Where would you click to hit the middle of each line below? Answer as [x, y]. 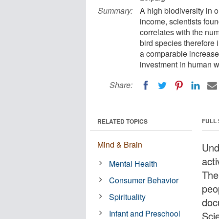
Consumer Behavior [144, 180]
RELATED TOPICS [122, 121]
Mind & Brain [120, 144]
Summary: [115, 11]
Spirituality [128, 197]
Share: [121, 85]
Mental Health [133, 163]
